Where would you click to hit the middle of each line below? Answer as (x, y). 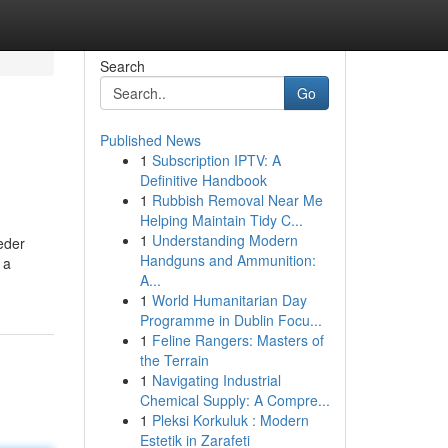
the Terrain (174, 360)
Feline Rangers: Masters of (237, 340)
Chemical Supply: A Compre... (234, 400)
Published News (150, 140)
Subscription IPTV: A (216, 160)
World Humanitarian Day (229, 300)
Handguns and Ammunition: (227, 260)
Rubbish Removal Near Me (237, 200)
